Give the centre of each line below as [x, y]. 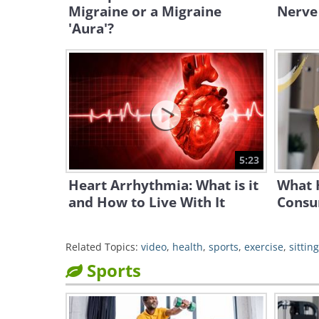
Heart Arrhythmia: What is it [163, 185]
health [188, 247]
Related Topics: [102, 247]
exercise [264, 247]
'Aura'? [91, 28]
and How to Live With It [147, 202]
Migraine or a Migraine [145, 11]
